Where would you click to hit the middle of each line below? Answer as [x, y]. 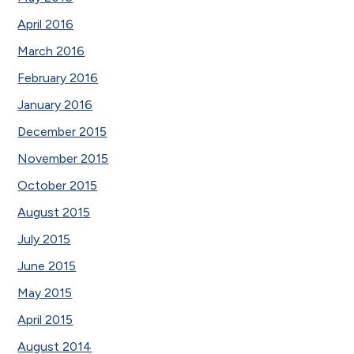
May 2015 [45, 292]
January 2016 [55, 104]
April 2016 [46, 24]
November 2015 [63, 158]
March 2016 [51, 51]
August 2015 [54, 212]
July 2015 [44, 239]
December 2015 [62, 131]
